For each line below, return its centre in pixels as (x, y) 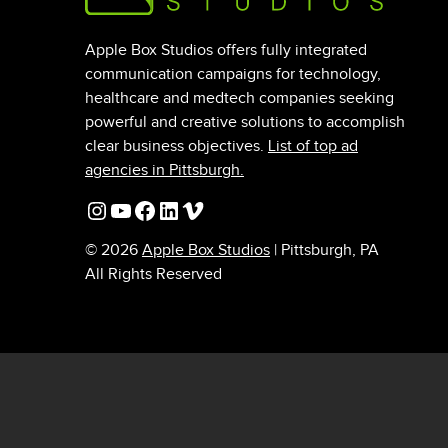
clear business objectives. (176, 147)
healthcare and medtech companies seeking (239, 99)
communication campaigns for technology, (232, 75)
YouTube (152, 209)
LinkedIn (200, 209)
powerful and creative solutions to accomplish (244, 123)
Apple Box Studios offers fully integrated (225, 51)
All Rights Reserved (153, 275)
